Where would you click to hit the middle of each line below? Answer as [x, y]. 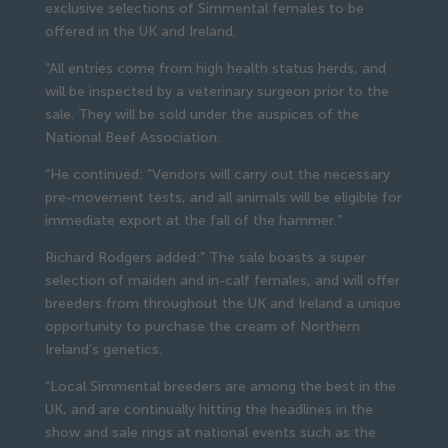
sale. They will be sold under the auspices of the [201, 114]
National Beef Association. [132, 137]
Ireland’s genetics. [103, 349]
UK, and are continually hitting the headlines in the [208, 409]
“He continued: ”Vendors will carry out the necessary [217, 174]
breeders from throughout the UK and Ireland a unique [222, 303]
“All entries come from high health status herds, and [215, 68]
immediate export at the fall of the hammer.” [193, 220]
